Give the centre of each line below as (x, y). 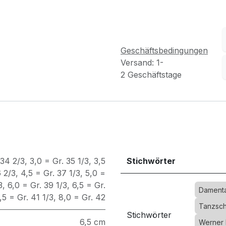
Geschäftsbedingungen (164, 50)
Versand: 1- (142, 62)
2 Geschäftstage (151, 74)
